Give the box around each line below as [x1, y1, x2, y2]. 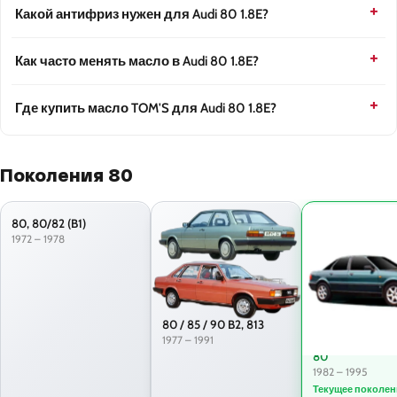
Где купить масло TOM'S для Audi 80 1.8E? [15, 100, 276, 117]
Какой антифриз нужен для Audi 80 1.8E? [15, 6, 269, 23]
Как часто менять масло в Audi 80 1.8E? [15, 53, 259, 70]
